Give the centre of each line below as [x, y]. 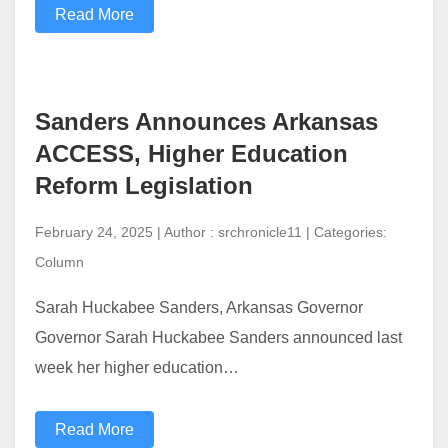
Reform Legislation [147, 185]
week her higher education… [137, 367]
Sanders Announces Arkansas [206, 121]
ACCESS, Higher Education [191, 153]
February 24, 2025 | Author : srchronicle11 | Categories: [211, 231]
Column [59, 261]
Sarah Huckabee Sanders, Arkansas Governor [199, 307]
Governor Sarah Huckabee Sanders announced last [218, 337]
